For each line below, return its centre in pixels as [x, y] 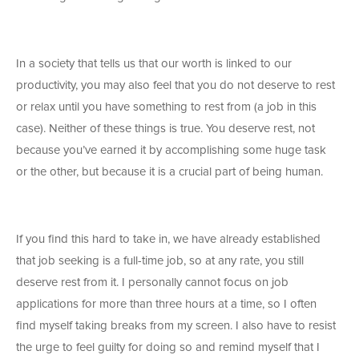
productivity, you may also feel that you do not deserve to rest [175, 86]
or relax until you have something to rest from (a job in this [166, 107]
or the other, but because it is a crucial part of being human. [169, 172]
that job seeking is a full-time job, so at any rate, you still [160, 261]
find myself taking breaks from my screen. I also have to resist [176, 326]
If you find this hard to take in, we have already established [168, 240]
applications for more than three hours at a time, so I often [166, 305]
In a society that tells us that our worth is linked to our [154, 64]
